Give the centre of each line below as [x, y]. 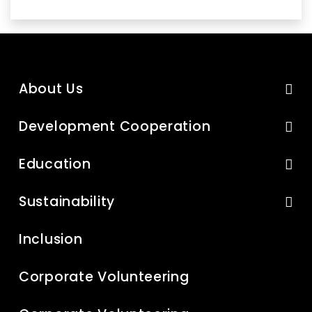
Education [55, 164]
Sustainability [67, 202]
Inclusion [51, 239]
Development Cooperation [115, 126]
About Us [51, 89]
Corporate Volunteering [104, 277]
